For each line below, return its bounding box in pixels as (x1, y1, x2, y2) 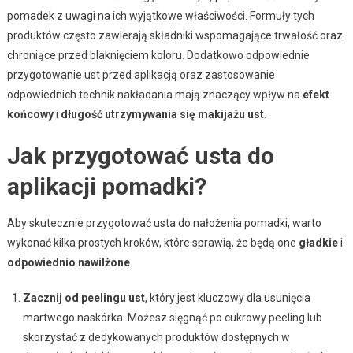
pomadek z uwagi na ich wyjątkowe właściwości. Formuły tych (6, 9, 314, 22)
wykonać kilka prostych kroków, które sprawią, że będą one (6, 236, 299, 249)
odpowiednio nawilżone (6, 255, 130, 269)
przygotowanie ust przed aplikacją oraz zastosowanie (6, 68, 275, 81)
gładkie (298, 236, 338, 249)
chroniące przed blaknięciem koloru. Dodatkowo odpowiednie (6, 48, 310, 61)
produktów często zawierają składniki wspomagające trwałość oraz (6, 28, 343, 42)
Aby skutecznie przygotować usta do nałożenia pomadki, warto (6, 216, 321, 229)
